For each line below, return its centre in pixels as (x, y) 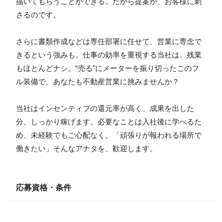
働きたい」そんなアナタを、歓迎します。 (86, 148)
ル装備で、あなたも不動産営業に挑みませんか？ (97, 81)
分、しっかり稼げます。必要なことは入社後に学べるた (109, 121)
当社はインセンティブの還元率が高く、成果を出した (105, 108)
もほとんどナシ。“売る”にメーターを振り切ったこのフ (107, 68)
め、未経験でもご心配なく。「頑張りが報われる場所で (109, 135)
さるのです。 (38, 14)
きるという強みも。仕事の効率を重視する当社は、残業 (109, 55)
